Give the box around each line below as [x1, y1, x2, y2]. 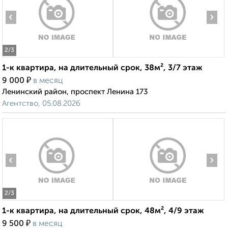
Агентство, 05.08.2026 [2, 100, 80, 108]
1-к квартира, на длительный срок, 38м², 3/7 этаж [2, 64, 203, 73]
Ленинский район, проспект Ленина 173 [2, 88, 148, 96]
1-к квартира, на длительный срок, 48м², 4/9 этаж [2, 207, 204, 216]
